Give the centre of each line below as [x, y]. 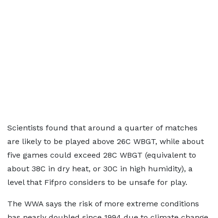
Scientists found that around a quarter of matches [102, 127]
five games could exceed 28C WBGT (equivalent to [102, 155]
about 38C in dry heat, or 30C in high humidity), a [100, 168]
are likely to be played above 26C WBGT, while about [106, 141]
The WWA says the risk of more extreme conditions [103, 203]
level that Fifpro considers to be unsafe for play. [97, 182]
